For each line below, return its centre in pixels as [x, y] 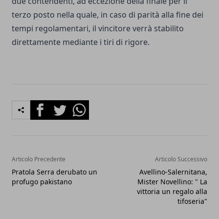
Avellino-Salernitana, [173, 172]
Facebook [48, 106]
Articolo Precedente [39, 159]
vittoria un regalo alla [172, 191]
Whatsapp [88, 106]
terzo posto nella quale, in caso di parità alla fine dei [108, 15]
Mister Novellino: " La [172, 182]
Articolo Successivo [181, 159]
